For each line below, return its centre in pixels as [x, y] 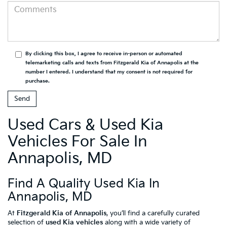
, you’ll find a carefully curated [153, 214]
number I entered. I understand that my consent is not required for [109, 72]
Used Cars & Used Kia [85, 125]
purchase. [37, 81]
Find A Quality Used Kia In [84, 184]
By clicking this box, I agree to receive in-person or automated [104, 54]
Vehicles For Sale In [77, 142]
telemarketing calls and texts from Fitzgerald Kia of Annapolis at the [112, 63]
